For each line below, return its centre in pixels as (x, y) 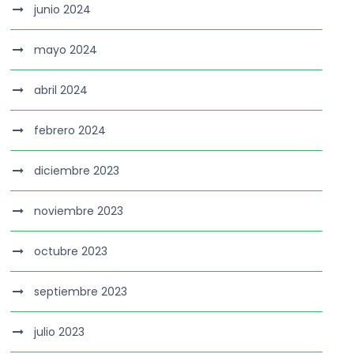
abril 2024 (61, 90)
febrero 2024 (70, 130)
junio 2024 (63, 9)
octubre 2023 (71, 251)
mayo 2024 (66, 50)
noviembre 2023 (79, 211)
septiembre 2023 (81, 292)
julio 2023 (60, 332)
